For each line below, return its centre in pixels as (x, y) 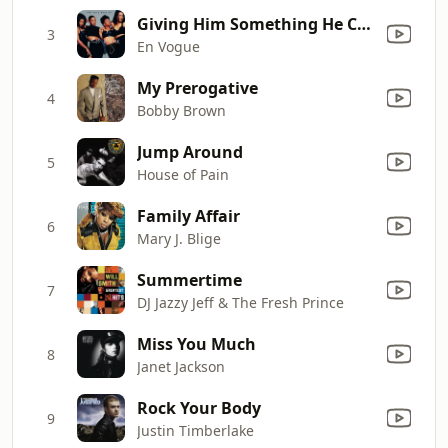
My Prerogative (197, 87)
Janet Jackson (181, 366)
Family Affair (188, 215)
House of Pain (183, 174)
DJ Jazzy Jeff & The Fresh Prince (240, 302)
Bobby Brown (181, 110)
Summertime (189, 279)
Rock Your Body (199, 407)
